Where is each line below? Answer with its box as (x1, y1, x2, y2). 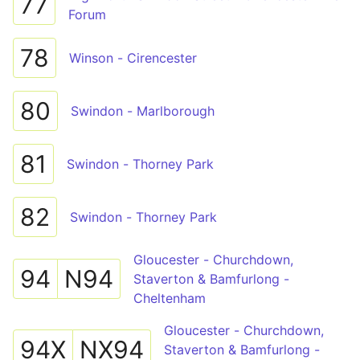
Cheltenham (133, 290, 206, 306)
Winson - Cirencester (69, 50, 197, 66)
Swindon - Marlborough (71, 103, 215, 119)
